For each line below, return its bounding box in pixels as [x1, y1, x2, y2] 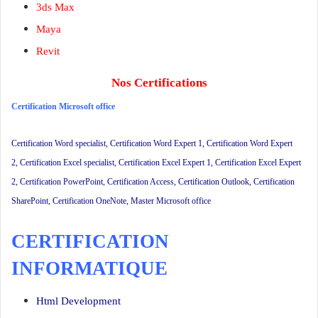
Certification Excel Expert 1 [119, 158, 211, 168]
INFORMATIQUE [11, 258, 168, 280]
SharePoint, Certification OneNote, [11, 196, 131, 207]
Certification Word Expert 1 [110, 138, 202, 149]
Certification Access [107, 177, 174, 187]
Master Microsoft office [131, 196, 211, 207]
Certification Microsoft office [11, 102, 115, 112]
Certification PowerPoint [20, 177, 103, 187]
